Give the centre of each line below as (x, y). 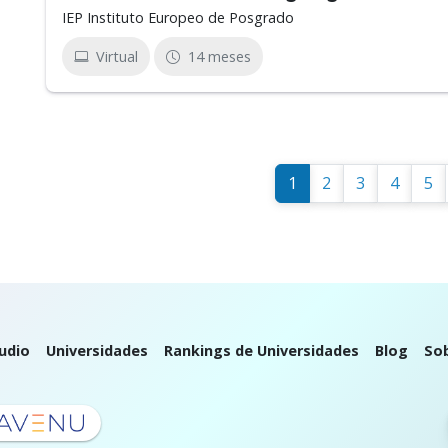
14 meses (219, 56)
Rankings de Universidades (261, 350)
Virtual (117, 56)
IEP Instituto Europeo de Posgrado (178, 17)
